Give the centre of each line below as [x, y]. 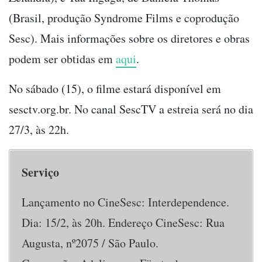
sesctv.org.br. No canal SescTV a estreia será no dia [131, 109]
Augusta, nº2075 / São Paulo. [90, 243]
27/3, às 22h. [39, 130]
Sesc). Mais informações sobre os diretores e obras [129, 39]
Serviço [40, 173]
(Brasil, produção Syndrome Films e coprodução [124, 18]
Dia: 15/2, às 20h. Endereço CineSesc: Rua [123, 223]
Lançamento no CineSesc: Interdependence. [125, 202]
